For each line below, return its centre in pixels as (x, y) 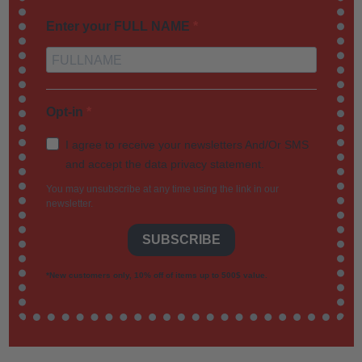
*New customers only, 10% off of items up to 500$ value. (156, 275)
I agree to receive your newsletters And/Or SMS (187, 145)
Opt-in (66, 112)
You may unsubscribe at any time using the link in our (162, 189)
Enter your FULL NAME (119, 26)
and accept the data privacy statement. (164, 164)
